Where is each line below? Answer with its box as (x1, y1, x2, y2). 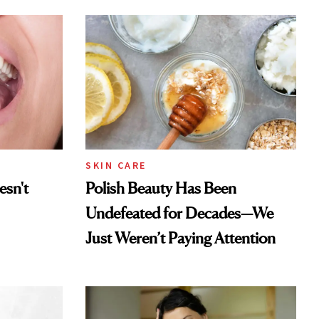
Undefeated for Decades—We (85, 203, 273, 222)
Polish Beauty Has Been (85, 178, 236, 197)
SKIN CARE (85, 158, 147, 172)
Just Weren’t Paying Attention (85, 228, 276, 247)
